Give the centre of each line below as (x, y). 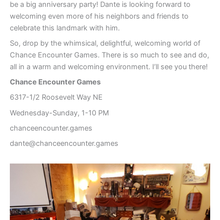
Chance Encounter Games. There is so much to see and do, (110, 55)
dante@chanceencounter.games (64, 144)
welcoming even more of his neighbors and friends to (99, 16)
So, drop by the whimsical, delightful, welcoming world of (105, 43)
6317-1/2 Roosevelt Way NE (56, 97)
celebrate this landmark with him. (65, 28)
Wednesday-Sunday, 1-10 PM (59, 113)
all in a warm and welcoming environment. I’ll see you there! (109, 67)
